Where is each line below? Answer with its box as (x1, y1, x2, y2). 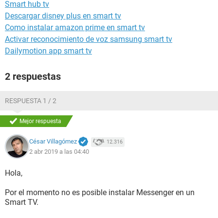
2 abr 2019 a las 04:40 (29, 147, 89, 155)
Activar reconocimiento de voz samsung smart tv (5, 35, 172, 44)
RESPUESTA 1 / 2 (5, 97, 56, 105)
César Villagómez (29, 138, 77, 145)
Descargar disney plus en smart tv (5, 11, 121, 20)
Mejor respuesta (19, 118, 61, 125)
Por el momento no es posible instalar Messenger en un (5, 188, 195, 197)
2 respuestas (5, 71, 61, 82)
